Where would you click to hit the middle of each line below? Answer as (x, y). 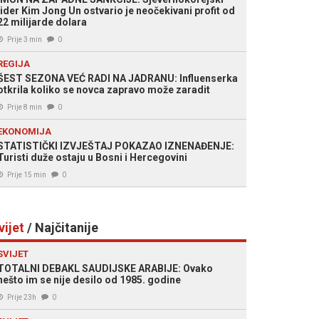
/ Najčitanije (61, 228)
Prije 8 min (25, 107)
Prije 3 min (25, 40)
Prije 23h (22, 297)
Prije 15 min (27, 175)
